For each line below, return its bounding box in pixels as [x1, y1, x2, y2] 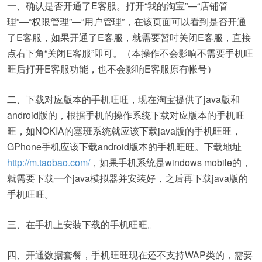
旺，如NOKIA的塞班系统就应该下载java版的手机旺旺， [7, 124, 241, 137]
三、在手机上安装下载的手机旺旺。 [7, 218, 157, 231]
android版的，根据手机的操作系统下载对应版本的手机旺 [7, 108, 244, 122]
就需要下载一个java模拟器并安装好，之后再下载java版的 [7, 171, 248, 185]
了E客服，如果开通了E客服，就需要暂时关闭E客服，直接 [7, 30, 251, 44]
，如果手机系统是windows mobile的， [90, 156, 251, 169]
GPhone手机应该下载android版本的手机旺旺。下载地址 [7, 140, 242, 153]
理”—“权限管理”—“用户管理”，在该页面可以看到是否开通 [7, 15, 246, 28]
